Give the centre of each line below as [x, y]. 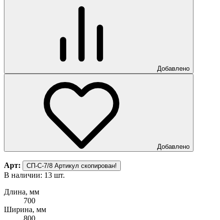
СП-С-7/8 [40, 165]
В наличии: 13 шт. [34, 175]
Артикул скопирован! [86, 165]
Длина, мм [22, 192]
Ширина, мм [25, 209]
